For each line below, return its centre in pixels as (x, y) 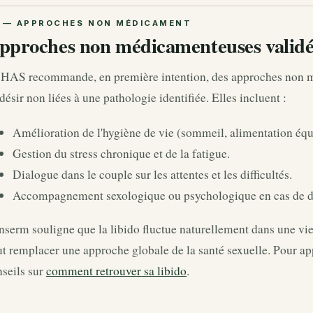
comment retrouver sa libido (116, 270)
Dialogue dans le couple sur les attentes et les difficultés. (152, 175)
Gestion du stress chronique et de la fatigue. (121, 154)
